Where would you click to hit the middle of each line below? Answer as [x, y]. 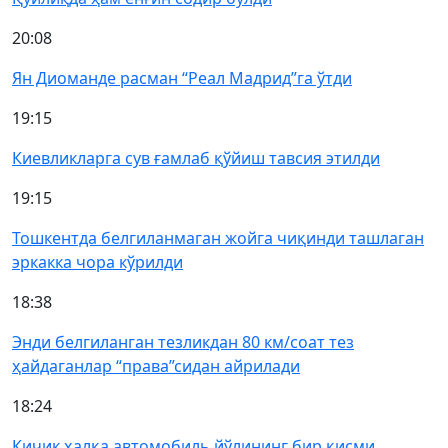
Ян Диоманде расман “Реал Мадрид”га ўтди [182, 78]
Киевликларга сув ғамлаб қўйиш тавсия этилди [196, 158]
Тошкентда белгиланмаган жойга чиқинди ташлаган [218, 238]
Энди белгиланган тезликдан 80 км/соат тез [183, 342]
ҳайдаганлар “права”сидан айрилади [156, 366]
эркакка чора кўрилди [97, 262]
